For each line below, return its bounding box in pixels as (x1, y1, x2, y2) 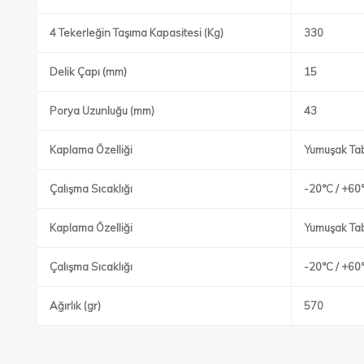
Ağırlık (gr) (50, 298, 101, 312)
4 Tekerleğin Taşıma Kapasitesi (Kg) (50, 25, 223, 39)
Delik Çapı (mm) (50, 64, 127, 78)
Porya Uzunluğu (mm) (50, 103, 154, 117)
